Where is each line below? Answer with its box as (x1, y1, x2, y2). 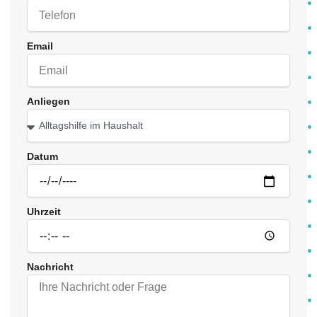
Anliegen (27, 96, 70, 108)
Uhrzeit (27, 206, 61, 218)
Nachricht (27, 261, 74, 273)
